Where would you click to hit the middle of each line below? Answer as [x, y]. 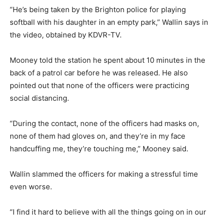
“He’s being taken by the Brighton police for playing [98, 10]
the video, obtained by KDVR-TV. [66, 35]
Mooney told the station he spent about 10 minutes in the [108, 60]
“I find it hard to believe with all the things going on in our [108, 212]
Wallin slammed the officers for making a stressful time [104, 174]
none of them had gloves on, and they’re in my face [98, 136]
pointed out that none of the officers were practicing [100, 86]
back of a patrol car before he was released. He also [99, 73]
